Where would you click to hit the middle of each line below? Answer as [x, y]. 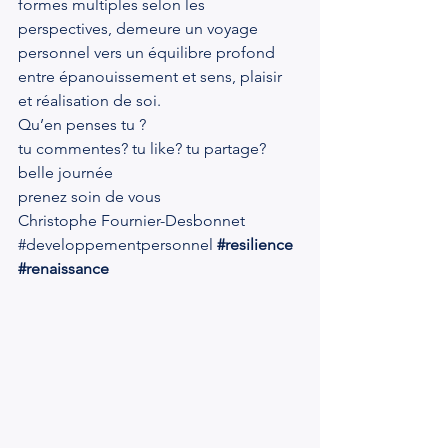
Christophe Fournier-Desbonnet [131, 220]
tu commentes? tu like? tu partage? [142, 148]
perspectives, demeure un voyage [140, 28]
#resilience [255, 244]
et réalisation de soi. [89, 100]
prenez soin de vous [89, 196]
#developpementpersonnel [115, 244]
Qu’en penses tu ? [82, 124]
